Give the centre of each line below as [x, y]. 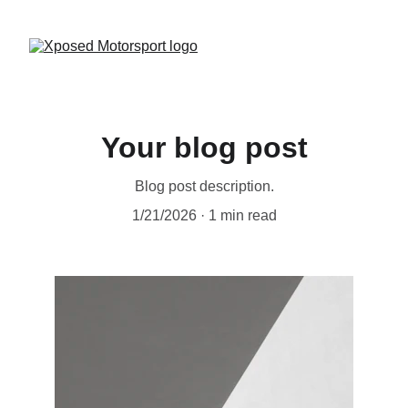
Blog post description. [204, 186]
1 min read [242, 215]
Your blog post [204, 148]
